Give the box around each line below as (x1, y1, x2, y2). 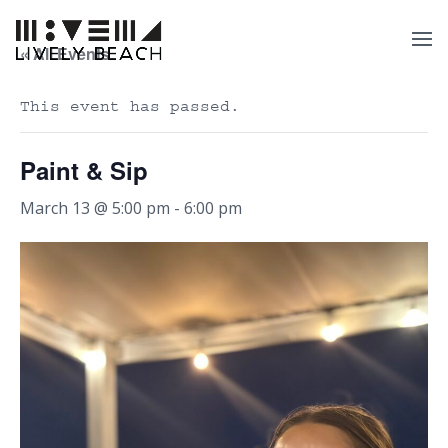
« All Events (20, 42, 110, 65)
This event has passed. (20, 97, 240, 115)
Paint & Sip (20, 153, 148, 187)
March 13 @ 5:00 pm (20, 197, 170, 219)
